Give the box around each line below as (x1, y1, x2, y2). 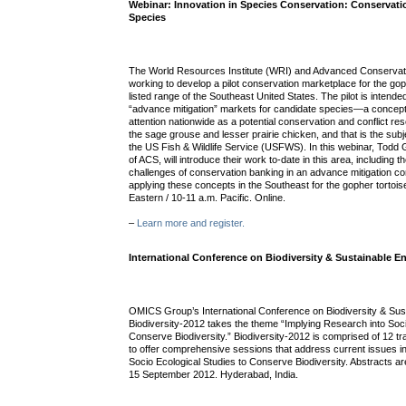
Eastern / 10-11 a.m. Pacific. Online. (129, 192, 286, 204)
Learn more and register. (137, 217, 246, 229)
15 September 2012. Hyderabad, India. (129, 369, 299, 381)
